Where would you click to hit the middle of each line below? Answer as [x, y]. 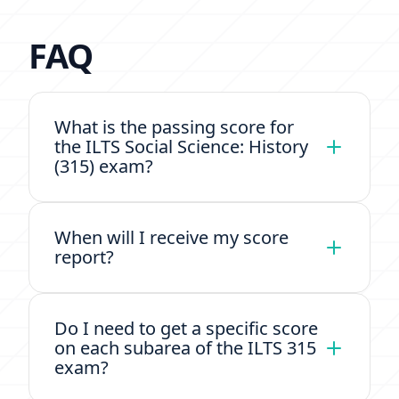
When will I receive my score [171, 237]
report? [84, 257]
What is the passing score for [174, 127]
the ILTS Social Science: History [181, 147]
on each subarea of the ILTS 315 [185, 348]
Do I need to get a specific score [186, 328]
